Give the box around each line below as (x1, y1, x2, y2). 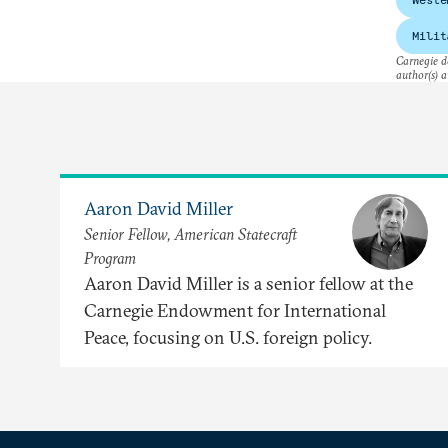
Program (84, 247, 136, 268)
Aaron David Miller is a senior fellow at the (84, 272, 413, 296)
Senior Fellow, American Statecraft (84, 223, 297, 244)
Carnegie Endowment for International (84, 299, 386, 323)
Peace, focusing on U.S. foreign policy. (84, 326, 372, 350)
